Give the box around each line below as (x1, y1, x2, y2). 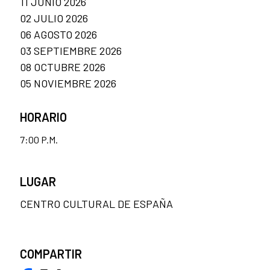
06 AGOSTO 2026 (20, 28, 97, 42)
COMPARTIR (20, 246, 82, 262)
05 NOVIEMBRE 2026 (20, 77, 116, 90)
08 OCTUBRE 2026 (20, 60, 105, 74)
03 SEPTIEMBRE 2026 (20, 44, 122, 58)
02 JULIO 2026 (20, 11, 88, 25)
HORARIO (20, 110, 67, 125)
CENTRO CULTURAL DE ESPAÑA (20, 197, 173, 211)
